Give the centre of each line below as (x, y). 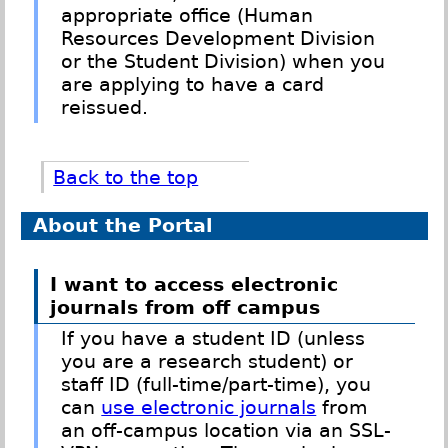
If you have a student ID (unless (213, 339)
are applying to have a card (193, 85)
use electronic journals (209, 408)
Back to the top (126, 178)
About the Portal (123, 226)
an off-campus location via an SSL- (226, 431)
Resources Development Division (218, 39)
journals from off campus (184, 307)
